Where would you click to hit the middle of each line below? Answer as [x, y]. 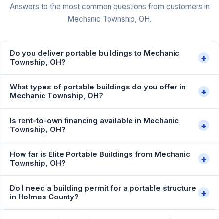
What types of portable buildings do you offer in [98, 87]
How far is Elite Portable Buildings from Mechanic [100, 155]
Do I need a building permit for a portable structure [103, 188]
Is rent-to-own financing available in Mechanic [95, 121]
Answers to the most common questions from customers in [109, 7]
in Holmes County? [44, 197]
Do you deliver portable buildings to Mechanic [95, 54]
